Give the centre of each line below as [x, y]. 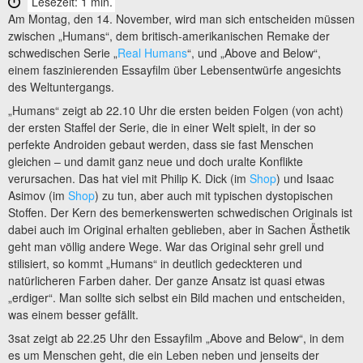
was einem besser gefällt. [73, 314]
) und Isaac [305, 178]
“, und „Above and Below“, [254, 52]
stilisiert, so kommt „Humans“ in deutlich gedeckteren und [155, 263]
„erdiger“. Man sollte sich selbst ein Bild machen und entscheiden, [177, 297]
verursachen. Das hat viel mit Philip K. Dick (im [129, 178]
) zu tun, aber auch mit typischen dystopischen [214, 195]
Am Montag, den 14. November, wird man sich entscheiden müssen [181, 18]
